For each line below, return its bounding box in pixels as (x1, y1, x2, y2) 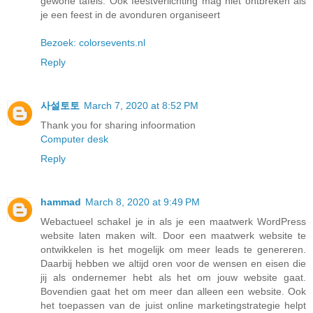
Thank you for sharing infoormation (41, 119, 196, 131)
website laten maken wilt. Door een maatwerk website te (41, 230, 306, 242)
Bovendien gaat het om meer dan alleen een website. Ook (41, 286, 306, 298)
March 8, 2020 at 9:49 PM (85, 196, 200, 208)
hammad (41, 196, 81, 208)
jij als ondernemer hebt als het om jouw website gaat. (41, 272, 306, 284)
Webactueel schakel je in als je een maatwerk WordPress (41, 216, 306, 228)
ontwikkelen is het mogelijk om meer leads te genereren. (41, 244, 306, 256)
